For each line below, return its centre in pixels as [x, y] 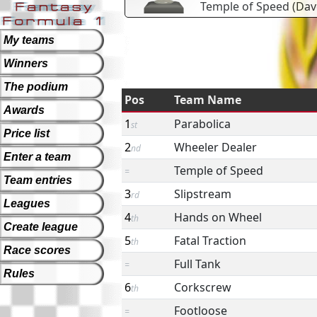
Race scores [37, 250]
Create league [41, 227]
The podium [36, 87]
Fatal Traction [210, 241]
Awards [24, 110]
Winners [26, 63]
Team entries [38, 180]
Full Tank [197, 264]
